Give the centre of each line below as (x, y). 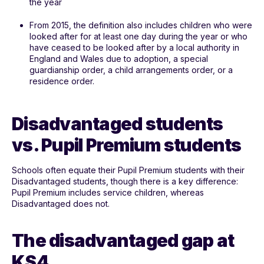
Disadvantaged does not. (61, 203)
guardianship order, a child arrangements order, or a (131, 70)
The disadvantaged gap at (123, 240)
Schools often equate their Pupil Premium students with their (128, 170)
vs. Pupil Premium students (127, 145)
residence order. (62, 81)
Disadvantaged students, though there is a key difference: (125, 181)
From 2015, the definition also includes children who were (141, 25)
